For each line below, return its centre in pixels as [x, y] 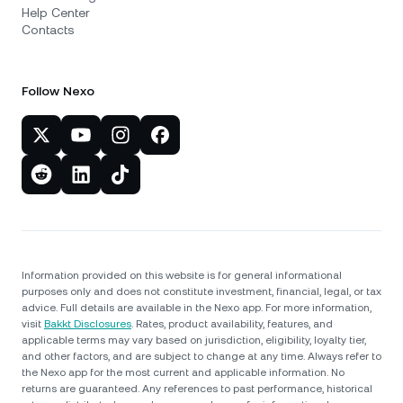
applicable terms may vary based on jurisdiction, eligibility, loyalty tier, [194, 340]
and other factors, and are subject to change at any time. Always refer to [201, 356]
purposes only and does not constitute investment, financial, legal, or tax [201, 291]
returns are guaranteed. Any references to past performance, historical [197, 389]
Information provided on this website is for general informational [182, 275]
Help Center [56, 13]
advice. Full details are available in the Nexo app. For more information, [197, 308]
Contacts [48, 30]
